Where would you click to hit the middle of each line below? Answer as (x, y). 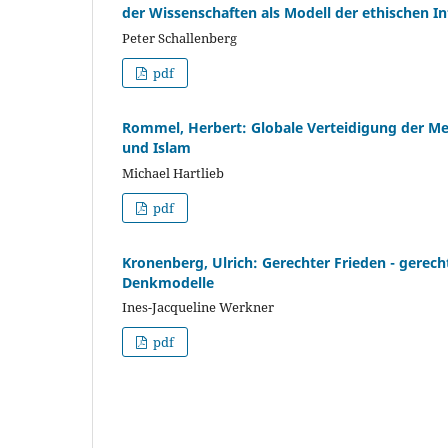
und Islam (156, 147)
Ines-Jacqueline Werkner (198, 307)
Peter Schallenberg (179, 37)
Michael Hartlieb (173, 172)
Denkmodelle (168, 282)
